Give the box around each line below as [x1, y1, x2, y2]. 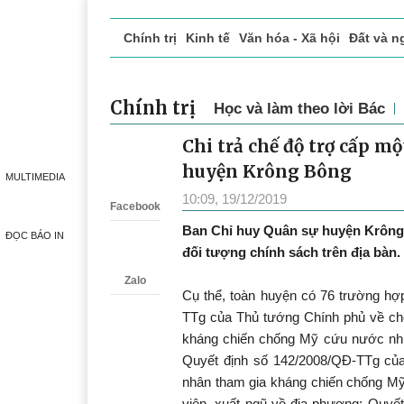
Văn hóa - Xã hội [239, 31, 340, 45]
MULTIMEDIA [5, 171, 65, 182]
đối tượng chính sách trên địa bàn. [182, 244, 400, 260]
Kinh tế [186, 31, 230, 45]
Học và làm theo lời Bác [214, 100, 385, 116]
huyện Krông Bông [182, 161, 352, 182]
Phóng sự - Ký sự [274, 69, 382, 83]
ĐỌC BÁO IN [5, 230, 64, 241]
